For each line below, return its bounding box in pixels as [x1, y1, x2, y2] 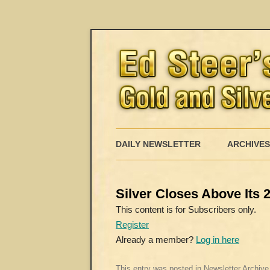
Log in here [196, 234, 239, 245]
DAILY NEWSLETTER [116, 139, 201, 149]
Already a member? [116, 234, 196, 245]
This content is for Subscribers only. [116, 204, 256, 215]
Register [116, 219, 149, 230]
